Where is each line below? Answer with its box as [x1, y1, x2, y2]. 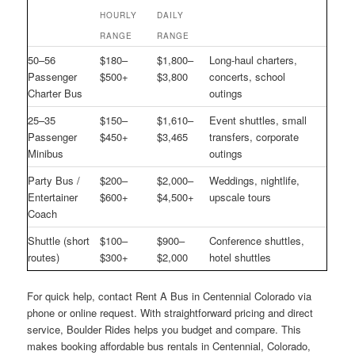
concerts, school [209, 68, 286, 84]
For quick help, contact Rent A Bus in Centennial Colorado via [27, 288, 312, 303]
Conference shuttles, [209, 232, 305, 248]
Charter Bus [28, 85, 83, 101]
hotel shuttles [209, 249, 272, 265]
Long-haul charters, [209, 52, 298, 67]
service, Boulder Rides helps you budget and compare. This [27, 321, 302, 337]
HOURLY [100, 9, 138, 21]
